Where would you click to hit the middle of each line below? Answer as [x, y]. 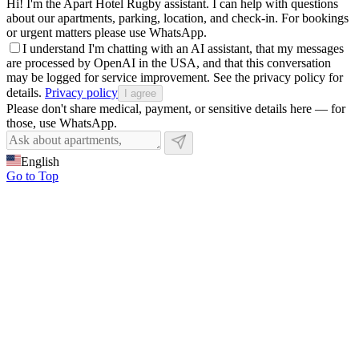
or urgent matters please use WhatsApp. [107, 33]
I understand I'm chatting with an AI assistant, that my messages [183, 49]
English [40, 162]
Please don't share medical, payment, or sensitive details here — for [176, 109]
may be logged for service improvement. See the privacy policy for [175, 78]
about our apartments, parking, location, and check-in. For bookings [177, 18]
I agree [140, 94]
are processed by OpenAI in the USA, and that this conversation [169, 63]
